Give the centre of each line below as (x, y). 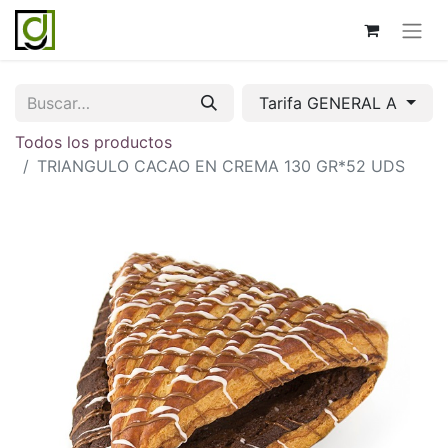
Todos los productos (93, 141)
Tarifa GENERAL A (331, 102)
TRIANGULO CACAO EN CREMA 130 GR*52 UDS (221, 165)
